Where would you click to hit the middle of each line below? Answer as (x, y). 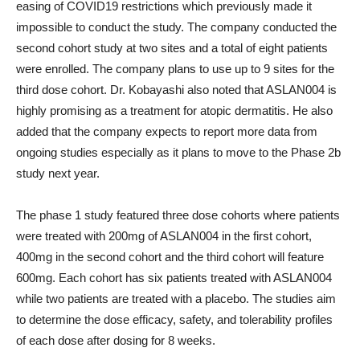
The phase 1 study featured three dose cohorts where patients (178, 215)
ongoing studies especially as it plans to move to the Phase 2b (178, 152)
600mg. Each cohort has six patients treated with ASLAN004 (174, 278)
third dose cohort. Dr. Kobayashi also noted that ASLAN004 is (176, 90)
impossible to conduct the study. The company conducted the (176, 27)
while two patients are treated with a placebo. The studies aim (176, 299)
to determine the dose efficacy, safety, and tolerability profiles (174, 319)
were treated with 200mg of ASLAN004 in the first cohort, (164, 236)
